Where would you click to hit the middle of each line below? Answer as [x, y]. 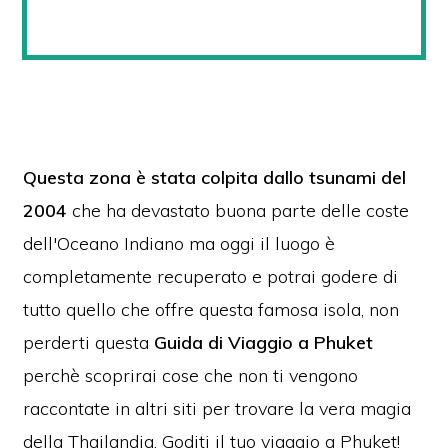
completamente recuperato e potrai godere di [211, 277]
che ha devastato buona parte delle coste [241, 211]
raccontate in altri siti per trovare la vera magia [217, 409]
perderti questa [89, 343]
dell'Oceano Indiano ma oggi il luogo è [179, 244]
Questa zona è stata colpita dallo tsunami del [215, 178]
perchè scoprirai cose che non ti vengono [191, 376]
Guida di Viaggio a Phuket [264, 343]
